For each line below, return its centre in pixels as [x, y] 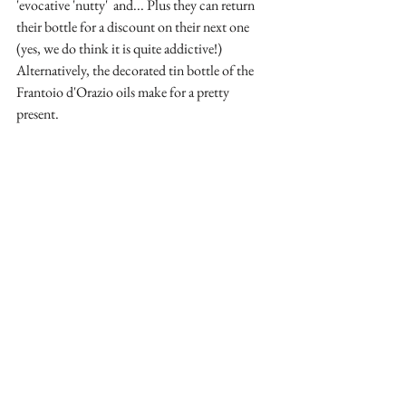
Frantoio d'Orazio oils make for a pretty [124, 92]
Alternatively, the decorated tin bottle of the [136, 70]
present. [38, 113]
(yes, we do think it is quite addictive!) [121, 48]
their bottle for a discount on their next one [134, 26]
